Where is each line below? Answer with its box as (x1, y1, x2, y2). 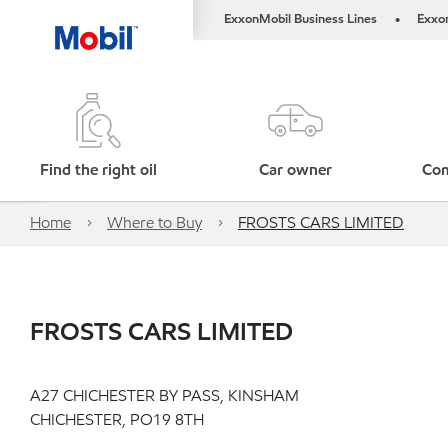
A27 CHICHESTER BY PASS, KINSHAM (30, 385, 299, 406)
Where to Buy (107, 212, 202, 233)
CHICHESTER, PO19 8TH (30, 409, 204, 430)
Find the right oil (40, 159, 158, 180)
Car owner (259, 159, 333, 180)
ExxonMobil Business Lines (224, 10, 377, 28)
